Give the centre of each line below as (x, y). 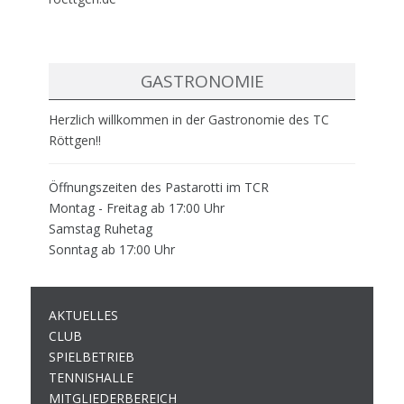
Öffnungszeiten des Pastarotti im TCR (159, 187)
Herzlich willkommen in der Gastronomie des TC (189, 119)
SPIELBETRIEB (92, 357)
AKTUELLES (83, 315)
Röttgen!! (75, 140)
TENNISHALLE (91, 377)
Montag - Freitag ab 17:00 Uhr (137, 208)
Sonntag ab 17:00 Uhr (112, 249)
